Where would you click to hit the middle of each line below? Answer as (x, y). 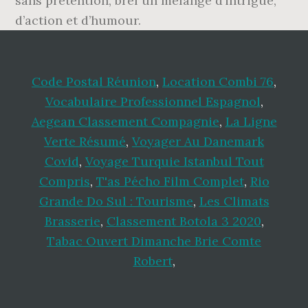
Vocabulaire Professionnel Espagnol (153, 101)
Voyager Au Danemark (198, 141)
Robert (153, 261)
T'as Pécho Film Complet (170, 181)
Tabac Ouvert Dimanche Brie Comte (154, 241)
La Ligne (251, 121)
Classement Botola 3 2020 (184, 221)
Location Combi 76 (218, 81)
